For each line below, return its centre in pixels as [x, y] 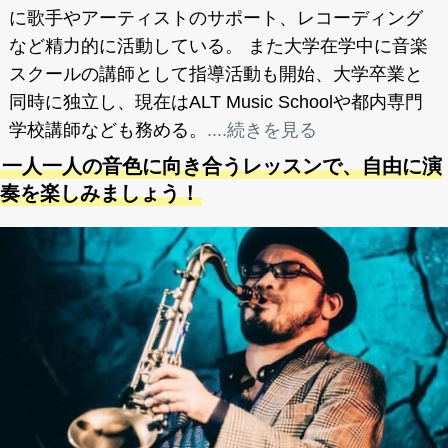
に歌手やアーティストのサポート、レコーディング [215, 18]
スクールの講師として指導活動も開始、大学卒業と [215, 74]
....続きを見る [261, 130]
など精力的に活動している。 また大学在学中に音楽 [218, 46]
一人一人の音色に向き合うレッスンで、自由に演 [222, 166]
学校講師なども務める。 [107, 130]
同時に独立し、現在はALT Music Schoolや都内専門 [215, 102]
